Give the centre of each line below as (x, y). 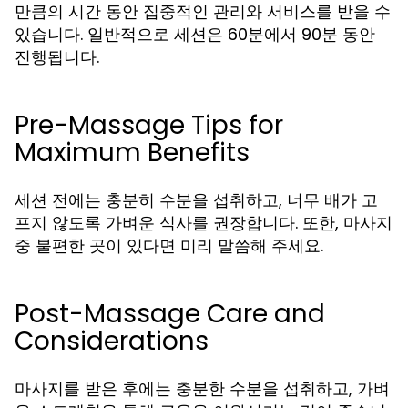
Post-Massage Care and (170, 314)
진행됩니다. (57, 57)
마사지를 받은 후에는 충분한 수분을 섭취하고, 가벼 (202, 388)
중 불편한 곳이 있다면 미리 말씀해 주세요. (169, 245)
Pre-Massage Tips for (149, 125)
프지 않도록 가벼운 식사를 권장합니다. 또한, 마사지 (204, 223)
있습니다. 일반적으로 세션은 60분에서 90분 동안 (195, 34)
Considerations (112, 341)
